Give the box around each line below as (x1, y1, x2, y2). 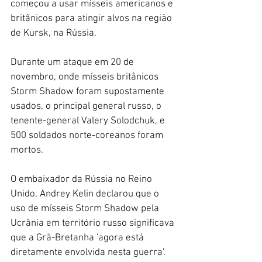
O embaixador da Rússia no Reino (11, 174, 154, 186)
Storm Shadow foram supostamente (11, 86, 167, 98)
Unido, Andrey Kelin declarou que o (11, 188, 161, 201)
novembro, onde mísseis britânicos (11, 71, 161, 84)
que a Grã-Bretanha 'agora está (11, 232, 146, 244)
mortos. (11, 144, 43, 157)
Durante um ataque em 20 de (11, 57, 136, 69)
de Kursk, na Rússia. (11, 27, 96, 40)
